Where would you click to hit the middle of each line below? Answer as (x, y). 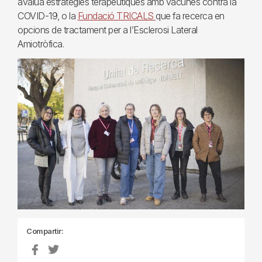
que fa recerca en (190, 16)
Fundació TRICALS (116, 16)
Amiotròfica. (41, 44)
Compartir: (45, 231)
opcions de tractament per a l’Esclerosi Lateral (108, 30)
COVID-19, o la (48, 16)
